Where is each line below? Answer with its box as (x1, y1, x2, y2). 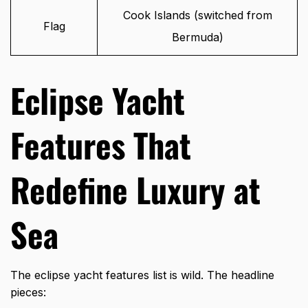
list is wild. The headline (149, 268, 274, 283)
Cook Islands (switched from (122, 8, 272, 23)
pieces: (10, 285, 46, 300)
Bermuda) (171, 30, 223, 45)
